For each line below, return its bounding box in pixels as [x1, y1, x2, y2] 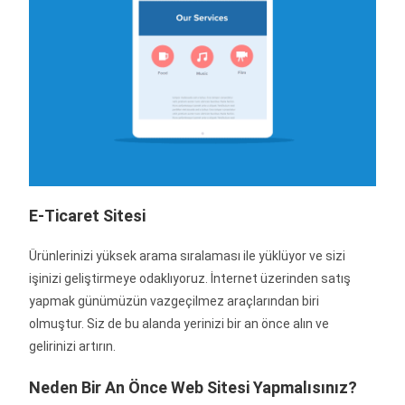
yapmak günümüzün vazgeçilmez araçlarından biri [29, 294, 320, 309]
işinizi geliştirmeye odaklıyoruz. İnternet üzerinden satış [29, 271, 352, 287]
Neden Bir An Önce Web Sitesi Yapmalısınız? [29, 378, 358, 398]
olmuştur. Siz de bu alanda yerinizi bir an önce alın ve [29, 316, 330, 332]
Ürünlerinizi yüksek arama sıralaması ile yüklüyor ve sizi [29, 249, 346, 264]
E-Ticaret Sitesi [29, 206, 146, 226]
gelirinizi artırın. [29, 339, 117, 354]
